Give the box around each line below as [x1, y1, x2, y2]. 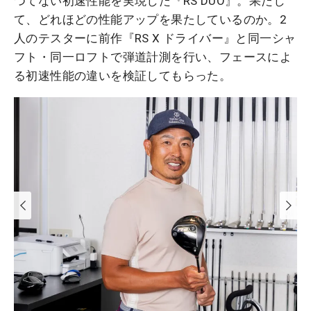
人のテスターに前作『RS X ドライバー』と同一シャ [14, 31, 296, 46]
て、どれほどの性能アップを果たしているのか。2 [14, 12, 287, 27]
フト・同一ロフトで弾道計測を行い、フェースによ [14, 50, 292, 65]
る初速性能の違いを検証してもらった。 [14, 69, 232, 83]
